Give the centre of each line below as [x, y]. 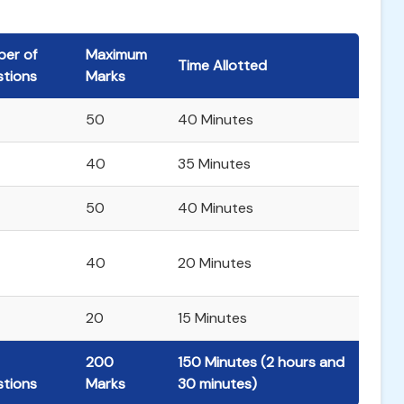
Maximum [116, 55]
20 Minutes [215, 263]
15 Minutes [212, 318]
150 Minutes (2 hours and [261, 362]
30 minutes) [217, 384]
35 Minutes [214, 164]
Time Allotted [222, 65]
